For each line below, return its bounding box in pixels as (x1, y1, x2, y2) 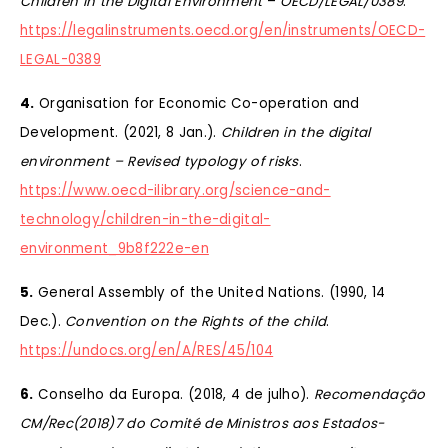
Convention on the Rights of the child (65, 311, 327, 331)
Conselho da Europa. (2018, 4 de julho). (33, 384, 314, 404)
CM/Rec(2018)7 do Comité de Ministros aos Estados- (20, 413, 385, 433)
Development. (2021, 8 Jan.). (20, 122, 221, 142)
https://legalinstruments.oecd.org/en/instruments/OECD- (20, 20, 426, 40)
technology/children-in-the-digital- (20, 209, 271, 229)
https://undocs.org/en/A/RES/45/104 (20, 340, 274, 360)
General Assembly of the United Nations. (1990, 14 (33, 282, 386, 302)
